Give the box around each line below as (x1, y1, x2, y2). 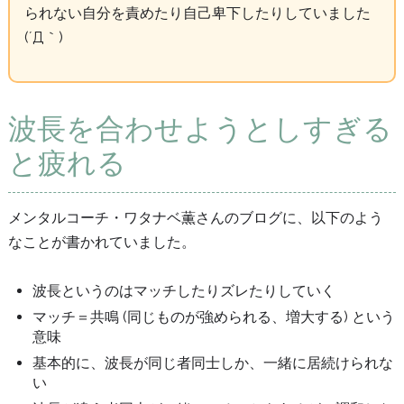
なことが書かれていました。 (7, 233, 196, 251)
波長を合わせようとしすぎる (7, 112, 392, 146)
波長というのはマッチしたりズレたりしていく (32, 282, 336, 300)
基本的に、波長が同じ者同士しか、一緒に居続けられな (32, 354, 394, 372)
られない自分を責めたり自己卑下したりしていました (23, 5, 371, 23)
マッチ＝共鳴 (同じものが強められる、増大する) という (32, 308, 396, 326)
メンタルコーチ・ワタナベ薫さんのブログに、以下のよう (7, 208, 383, 226)
